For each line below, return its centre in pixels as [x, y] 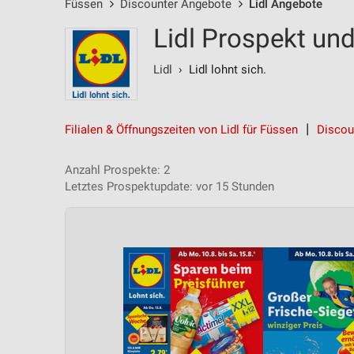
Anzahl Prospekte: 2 [117, 170]
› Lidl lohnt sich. [219, 70]
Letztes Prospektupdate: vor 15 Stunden [169, 186]
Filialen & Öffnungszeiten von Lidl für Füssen [181, 130]
